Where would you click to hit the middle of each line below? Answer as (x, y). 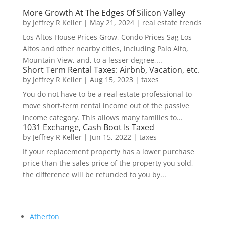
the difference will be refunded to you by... (94, 175)
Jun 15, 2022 (110, 137)
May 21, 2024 (112, 23)
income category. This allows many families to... (102, 118)
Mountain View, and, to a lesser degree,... (92, 60)
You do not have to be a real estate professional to (107, 94)
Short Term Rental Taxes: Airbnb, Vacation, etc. (111, 70)
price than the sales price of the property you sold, (108, 163)
